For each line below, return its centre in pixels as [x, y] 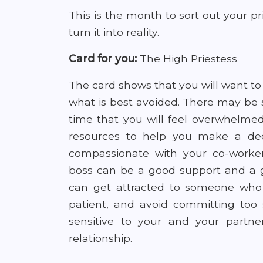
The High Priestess [187, 58]
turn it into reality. [114, 32]
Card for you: [103, 58]
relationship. [100, 238]
